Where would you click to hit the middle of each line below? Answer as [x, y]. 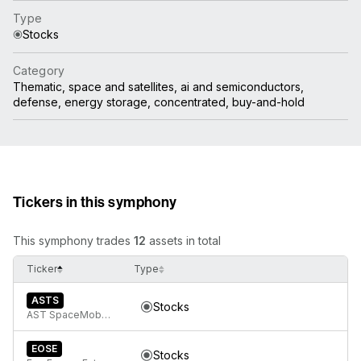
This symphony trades [73, 241]
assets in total [183, 241]
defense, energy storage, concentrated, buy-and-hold [159, 102]
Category [39, 71]
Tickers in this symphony [95, 202]
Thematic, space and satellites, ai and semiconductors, [158, 87]
